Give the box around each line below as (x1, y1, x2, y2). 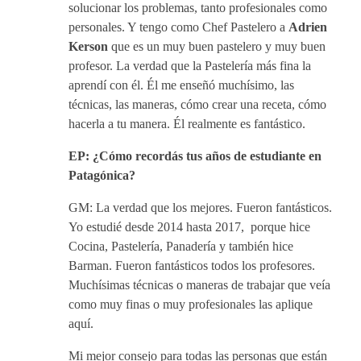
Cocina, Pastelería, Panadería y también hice (68, 239, 293, 253)
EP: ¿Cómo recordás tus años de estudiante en (68, 149, 322, 163)
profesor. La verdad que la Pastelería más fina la (68, 59, 311, 73)
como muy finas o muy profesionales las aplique (68, 297, 313, 311)
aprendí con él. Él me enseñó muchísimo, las (68, 78, 294, 92)
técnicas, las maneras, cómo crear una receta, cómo (68, 98, 326, 111)
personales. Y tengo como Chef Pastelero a (68, 20, 288, 34)
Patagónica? (68, 168, 135, 182)
